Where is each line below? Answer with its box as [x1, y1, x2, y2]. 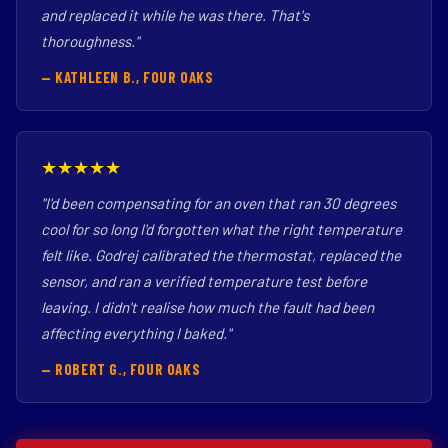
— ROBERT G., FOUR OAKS [41, 360, 201, 378]
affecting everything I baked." [41, 324, 231, 342]
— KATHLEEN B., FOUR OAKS [41, 68, 214, 86]
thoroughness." [41, 32, 139, 50]
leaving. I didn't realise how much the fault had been [41, 298, 374, 316]
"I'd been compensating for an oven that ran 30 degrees [41, 194, 396, 212]
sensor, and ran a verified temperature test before [41, 272, 367, 290]
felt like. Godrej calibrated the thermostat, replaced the [41, 246, 401, 264]
